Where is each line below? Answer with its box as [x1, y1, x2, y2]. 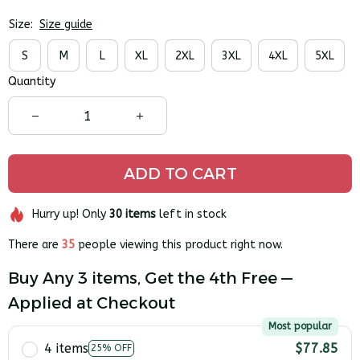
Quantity [8, 75, 55, 89]
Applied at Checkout [8, 292, 175, 313]
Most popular [268, 320, 332, 332]
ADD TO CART [123, 164, 237, 184]
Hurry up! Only [31, 207, 109, 222]
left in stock [155, 207, 227, 222]
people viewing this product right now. [75, 237, 283, 252]
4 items [44, 340, 88, 356]
